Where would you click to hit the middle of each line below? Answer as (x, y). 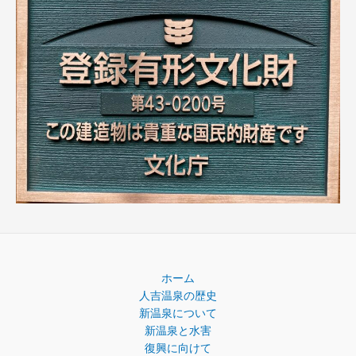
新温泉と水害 (178, 331)
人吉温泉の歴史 (178, 296)
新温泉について (178, 313)
